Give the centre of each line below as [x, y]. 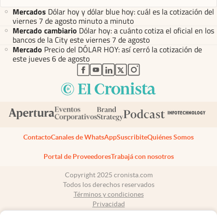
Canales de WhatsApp [84, 137]
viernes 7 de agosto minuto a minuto [73, 21]
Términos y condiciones [108, 194]
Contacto [37, 137]
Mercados [29, 11]
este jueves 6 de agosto [51, 58]
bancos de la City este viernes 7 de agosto [81, 39]
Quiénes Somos [170, 137]
